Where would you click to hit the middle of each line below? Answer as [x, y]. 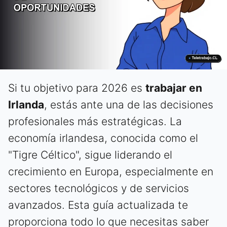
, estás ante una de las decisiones [129, 105]
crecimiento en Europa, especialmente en [111, 172]
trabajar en [174, 88]
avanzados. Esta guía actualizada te [98, 205]
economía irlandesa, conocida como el [103, 138]
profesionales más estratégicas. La [95, 122]
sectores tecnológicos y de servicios [99, 188]
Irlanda [26, 105]
